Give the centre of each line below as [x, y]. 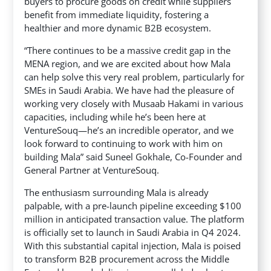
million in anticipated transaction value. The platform [135, 219]
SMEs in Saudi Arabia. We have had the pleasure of [129, 90]
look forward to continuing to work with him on [124, 143]
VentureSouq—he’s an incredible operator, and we [129, 130]
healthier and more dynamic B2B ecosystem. [118, 28]
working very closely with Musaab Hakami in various [134, 103]
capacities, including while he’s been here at [115, 116]
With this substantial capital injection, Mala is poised [133, 245]
